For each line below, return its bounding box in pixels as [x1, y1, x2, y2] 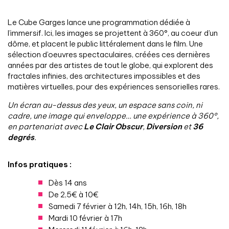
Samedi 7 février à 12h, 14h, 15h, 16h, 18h [49, 201, 187, 212]
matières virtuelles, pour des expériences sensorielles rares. [8, 82, 220, 92]
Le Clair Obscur [84, 122, 143, 132]
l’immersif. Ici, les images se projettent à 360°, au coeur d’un [8, 28, 218, 38]
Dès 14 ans [49, 178, 87, 188]
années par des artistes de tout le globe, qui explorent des [8, 60, 213, 71]
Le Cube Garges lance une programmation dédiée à [8, 17, 190, 28]
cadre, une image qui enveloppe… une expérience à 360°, [8, 111, 219, 121]
